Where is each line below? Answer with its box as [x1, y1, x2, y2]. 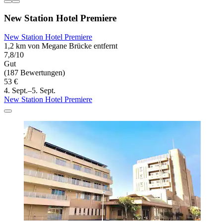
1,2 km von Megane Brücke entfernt [4, 42, 117, 51]
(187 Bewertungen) [4, 68, 65, 77]
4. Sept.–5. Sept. [4, 86, 55, 95]
